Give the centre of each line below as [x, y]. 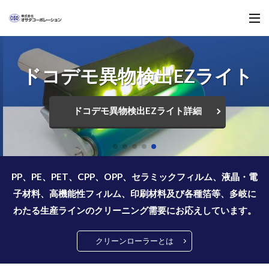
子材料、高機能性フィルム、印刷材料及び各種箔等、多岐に [134, 193]
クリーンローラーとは [134, 241]
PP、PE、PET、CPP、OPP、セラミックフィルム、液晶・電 [134, 177]
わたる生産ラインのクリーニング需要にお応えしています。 [134, 210]
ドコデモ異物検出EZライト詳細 [134, 110]
